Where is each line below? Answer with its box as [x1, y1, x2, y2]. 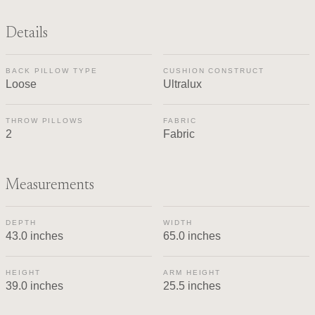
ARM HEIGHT [163, 268, 221, 276]
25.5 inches [163, 279, 221, 292]
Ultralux [163, 77, 202, 90]
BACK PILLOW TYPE [6, 66, 98, 75]
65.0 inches [163, 229, 221, 242]
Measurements [6, 177, 94, 193]
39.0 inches [6, 279, 63, 292]
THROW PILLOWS [6, 116, 84, 124]
